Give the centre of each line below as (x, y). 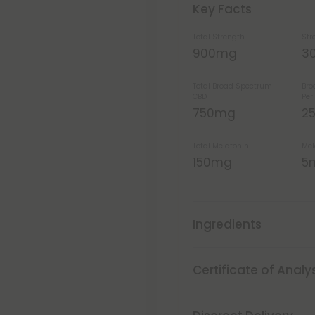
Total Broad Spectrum (232, 86)
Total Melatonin (221, 146)
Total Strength (219, 37)
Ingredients (227, 224)
